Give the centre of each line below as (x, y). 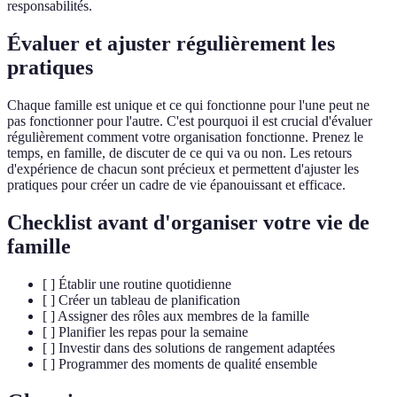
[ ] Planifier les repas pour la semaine (145, 331)
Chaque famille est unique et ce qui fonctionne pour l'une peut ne (188, 105)
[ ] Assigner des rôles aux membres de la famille (176, 315)
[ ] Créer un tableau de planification (141, 300)
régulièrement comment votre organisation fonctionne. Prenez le (185, 136)
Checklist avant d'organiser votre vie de (188, 222)
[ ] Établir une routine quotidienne (137, 284)
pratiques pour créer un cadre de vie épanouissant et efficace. (176, 184)
